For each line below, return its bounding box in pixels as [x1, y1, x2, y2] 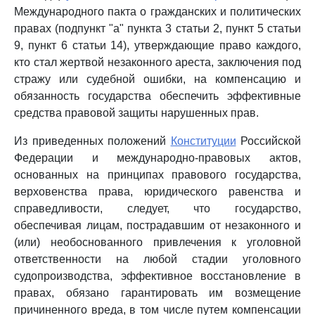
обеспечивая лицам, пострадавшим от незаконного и [14, 219, 301, 231]
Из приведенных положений [14, 135, 171, 147]
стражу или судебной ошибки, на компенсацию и [14, 73, 301, 85]
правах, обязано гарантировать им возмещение [14, 287, 301, 299]
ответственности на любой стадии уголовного [14, 253, 301, 265]
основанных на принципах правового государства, [14, 169, 301, 181]
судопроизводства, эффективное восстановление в [14, 270, 301, 282]
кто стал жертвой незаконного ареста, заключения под [14, 56, 301, 68]
